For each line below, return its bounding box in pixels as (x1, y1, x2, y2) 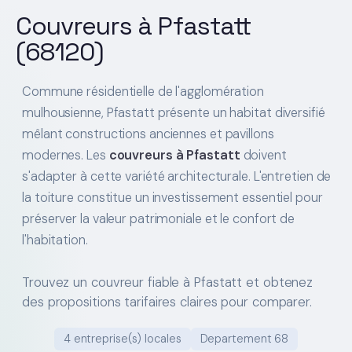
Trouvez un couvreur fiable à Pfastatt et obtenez (22, 273, 313, 291)
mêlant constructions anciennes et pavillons (22, 125, 274, 142)
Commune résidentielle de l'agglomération (22, 82, 264, 100)
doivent (240, 146, 287, 163)
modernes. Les (22, 146, 109, 163)
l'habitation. (22, 231, 88, 248)
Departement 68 (200, 331, 289, 346)
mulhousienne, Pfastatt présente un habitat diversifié (22, 104, 325, 121)
